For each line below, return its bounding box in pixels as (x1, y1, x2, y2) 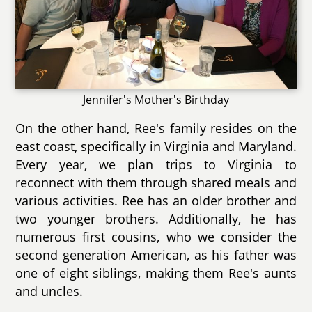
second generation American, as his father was (15, 247, 297, 264)
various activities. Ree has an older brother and (15, 192, 297, 210)
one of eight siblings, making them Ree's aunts (15, 265, 297, 282)
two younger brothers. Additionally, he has (15, 210, 297, 228)
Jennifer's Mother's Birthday (83, 92, 229, 108)
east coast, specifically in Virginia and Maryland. (15, 138, 297, 155)
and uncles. (15, 283, 84, 300)
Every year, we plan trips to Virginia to (15, 156, 297, 173)
